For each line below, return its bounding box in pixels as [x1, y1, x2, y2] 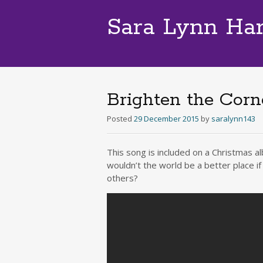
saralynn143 [211, 113, 255, 124]
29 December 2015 [134, 113, 199, 124]
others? [107, 172, 138, 184]
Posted [107, 113, 134, 124]
